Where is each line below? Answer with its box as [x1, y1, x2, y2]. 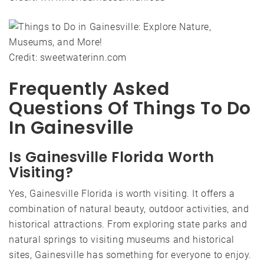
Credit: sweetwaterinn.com [9, 52, 127, 63]
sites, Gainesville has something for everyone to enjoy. [9, 249, 252, 260]
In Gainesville [9, 115, 134, 140]
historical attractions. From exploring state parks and [9, 219, 247, 230]
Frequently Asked [9, 77, 170, 101]
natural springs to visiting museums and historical [9, 234, 235, 245]
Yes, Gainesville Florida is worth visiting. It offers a [9, 188, 236, 199]
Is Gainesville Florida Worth [9, 147, 214, 167]
